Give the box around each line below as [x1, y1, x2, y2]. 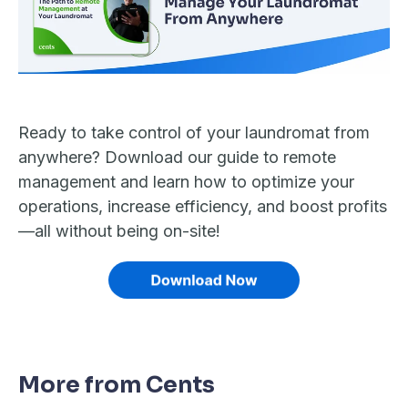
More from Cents [18, 370, 215, 399]
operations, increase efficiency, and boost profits [18, 196, 387, 216]
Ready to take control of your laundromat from [18, 122, 370, 142]
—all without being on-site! [18, 220, 220, 240]
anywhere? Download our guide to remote [18, 147, 336, 167]
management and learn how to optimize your [18, 171, 354, 191]
